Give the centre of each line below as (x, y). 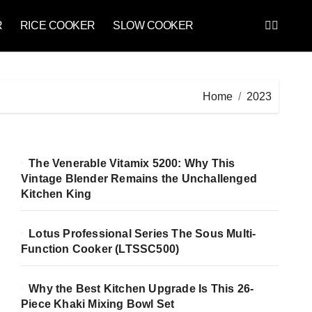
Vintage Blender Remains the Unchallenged (139, 179)
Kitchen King (56, 194)
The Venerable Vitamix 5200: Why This (132, 163)
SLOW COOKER (154, 25)
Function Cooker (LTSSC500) (100, 249)
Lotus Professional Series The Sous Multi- (142, 234)
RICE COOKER (57, 25)
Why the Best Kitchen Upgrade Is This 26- (141, 289)
